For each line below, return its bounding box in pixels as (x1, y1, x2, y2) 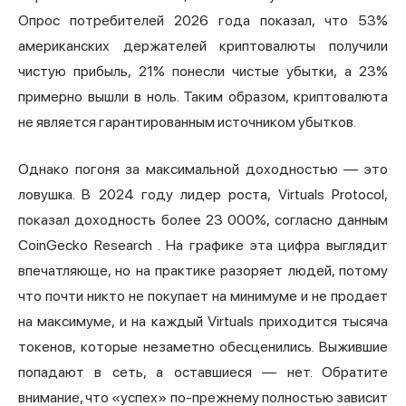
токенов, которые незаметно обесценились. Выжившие (18, 338, 388, 356)
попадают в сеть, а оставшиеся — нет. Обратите (18, 363, 388, 382)
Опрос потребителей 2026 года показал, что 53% (18, 12, 388, 30)
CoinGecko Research (18, 237, 152, 255)
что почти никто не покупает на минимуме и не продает (18, 287, 388, 305)
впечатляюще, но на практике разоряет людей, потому (18, 262, 388, 280)
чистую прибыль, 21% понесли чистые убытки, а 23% (18, 63, 388, 81)
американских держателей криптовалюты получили (18, 37, 388, 55)
